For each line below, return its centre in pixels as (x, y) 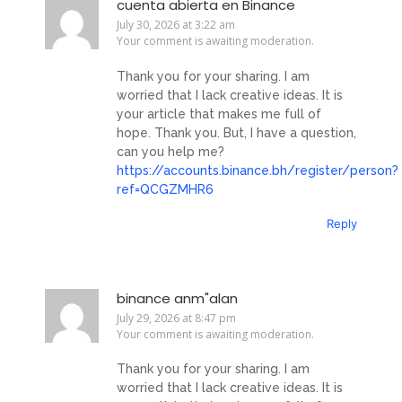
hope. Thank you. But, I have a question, (236, 132)
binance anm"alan (177, 299)
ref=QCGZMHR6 (165, 189)
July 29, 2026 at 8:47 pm (176, 319)
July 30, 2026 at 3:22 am (176, 25)
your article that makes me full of (219, 114)
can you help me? (170, 151)
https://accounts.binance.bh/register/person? (258, 170)
